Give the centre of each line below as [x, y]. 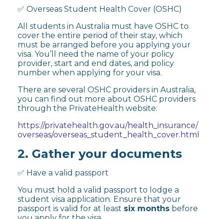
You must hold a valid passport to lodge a [98, 190]
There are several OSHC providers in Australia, [107, 89]
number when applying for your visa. [90, 72]
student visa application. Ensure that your [99, 199]
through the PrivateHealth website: [88, 108]
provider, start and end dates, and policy [96, 63]
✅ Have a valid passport [63, 173]
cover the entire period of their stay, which [100, 35]
